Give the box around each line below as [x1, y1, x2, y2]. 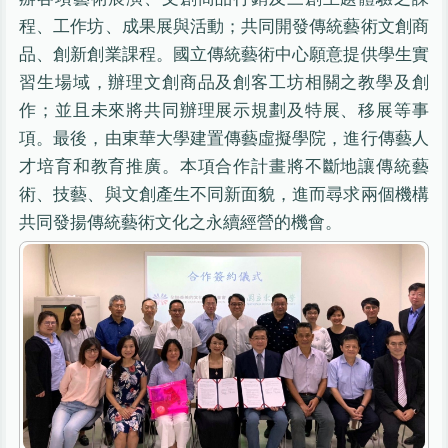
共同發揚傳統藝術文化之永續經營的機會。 [19, 210, 343, 234]
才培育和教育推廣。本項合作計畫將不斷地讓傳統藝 [19, 154, 429, 178]
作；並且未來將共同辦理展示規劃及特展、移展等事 [19, 98, 429, 122]
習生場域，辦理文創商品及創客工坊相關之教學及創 [19, 70, 429, 94]
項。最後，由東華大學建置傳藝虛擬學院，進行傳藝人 [19, 126, 429, 150]
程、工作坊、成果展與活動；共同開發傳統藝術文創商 [19, 14, 429, 38]
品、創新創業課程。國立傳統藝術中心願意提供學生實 [19, 42, 429, 66]
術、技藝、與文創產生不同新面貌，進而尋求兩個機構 [19, 182, 429, 206]
